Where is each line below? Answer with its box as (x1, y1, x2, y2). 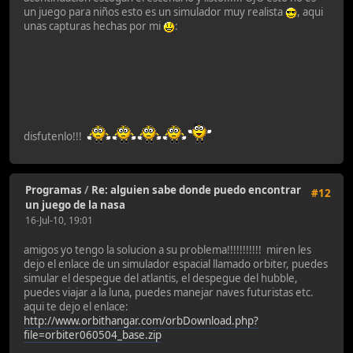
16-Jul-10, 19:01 (25, 214, 93, 228)
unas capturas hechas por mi (24, 18, 163, 33)
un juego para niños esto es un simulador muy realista (24, 4, 285, 19)
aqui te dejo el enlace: (24, 299, 128, 314)
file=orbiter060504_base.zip (24, 327, 162, 342)
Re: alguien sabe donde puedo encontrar (91, 183, 301, 198)
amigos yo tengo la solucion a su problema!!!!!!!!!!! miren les (24, 242, 311, 257)
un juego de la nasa (25, 198, 125, 213)
